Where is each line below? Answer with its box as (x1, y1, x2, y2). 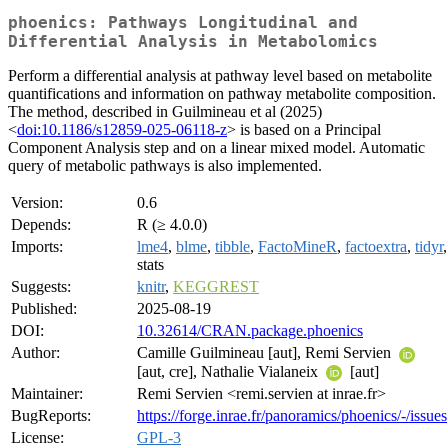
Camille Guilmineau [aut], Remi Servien (137, 344, 395, 362)
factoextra (345, 238, 407, 256)
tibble (215, 238, 250, 256)
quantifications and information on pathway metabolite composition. (8, 85, 436, 103)
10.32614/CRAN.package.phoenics (137, 322, 363, 340)
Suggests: (11, 278, 71, 296)
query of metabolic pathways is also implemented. (8, 157, 322, 175)
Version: (11, 194, 63, 212)
